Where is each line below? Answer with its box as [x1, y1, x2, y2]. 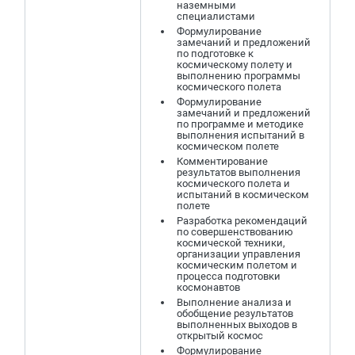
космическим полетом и [177, 259, 297, 271]
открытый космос [177, 330, 263, 342]
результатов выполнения [177, 166, 300, 178]
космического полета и [177, 177, 290, 189]
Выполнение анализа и [177, 296, 292, 308]
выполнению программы [177, 70, 300, 82]
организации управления [177, 248, 300, 260]
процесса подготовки [177, 270, 281, 282]
